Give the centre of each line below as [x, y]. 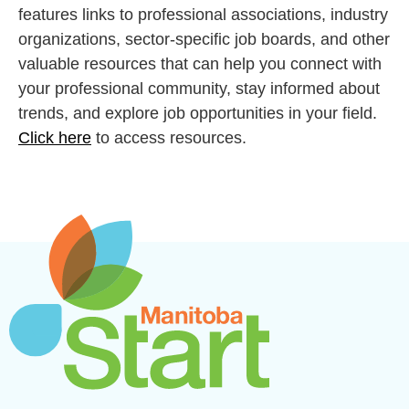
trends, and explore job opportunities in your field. [198, 114]
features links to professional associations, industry [203, 15]
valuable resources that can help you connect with [200, 64]
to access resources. [169, 138]
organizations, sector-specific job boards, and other [204, 40]
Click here [55, 138]
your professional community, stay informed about [199, 89]
